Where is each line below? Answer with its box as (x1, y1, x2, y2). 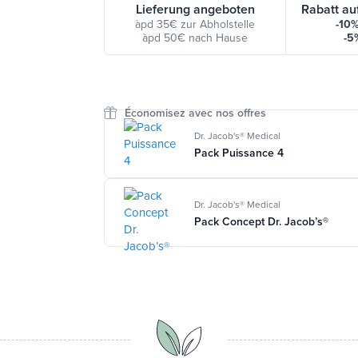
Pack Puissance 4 (194, 145, 284, 161)
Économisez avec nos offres (125, 104, 267, 121)
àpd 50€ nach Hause (142, 29, 249, 46)
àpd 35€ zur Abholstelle (135, 15, 256, 32)
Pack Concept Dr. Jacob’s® (194, 213, 329, 230)
